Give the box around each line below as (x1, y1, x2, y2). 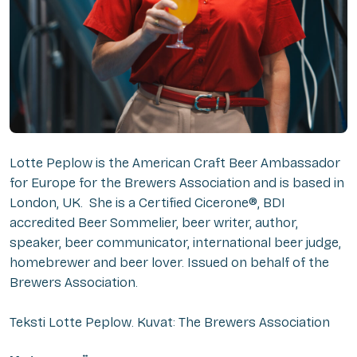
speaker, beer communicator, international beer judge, (10, 233, 341, 251)
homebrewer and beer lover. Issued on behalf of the (10, 253, 329, 271)
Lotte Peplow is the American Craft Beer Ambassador (10, 154, 340, 171)
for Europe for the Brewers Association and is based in (10, 174, 344, 191)
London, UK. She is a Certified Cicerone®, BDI (10, 194, 285, 211)
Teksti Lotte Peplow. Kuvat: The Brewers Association (10, 313, 330, 331)
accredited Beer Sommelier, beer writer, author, (10, 214, 298, 231)
